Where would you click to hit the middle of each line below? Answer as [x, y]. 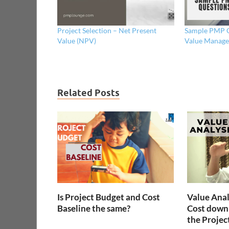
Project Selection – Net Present [107, 30]
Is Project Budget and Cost [109, 197]
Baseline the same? [94, 209]
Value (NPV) [77, 40]
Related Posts [88, 93]
